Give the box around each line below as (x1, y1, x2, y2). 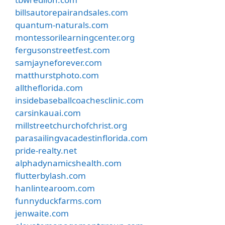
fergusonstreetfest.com (15, 44, 110, 56)
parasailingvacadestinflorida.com (15, 132, 148, 144)
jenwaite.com (15, 207, 69, 219)
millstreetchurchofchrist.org (15, 120, 127, 131)
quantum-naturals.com (15, 19, 108, 31)
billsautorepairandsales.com (15, 7, 128, 18)
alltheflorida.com (15, 82, 83, 93)
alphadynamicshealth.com (15, 157, 122, 169)
